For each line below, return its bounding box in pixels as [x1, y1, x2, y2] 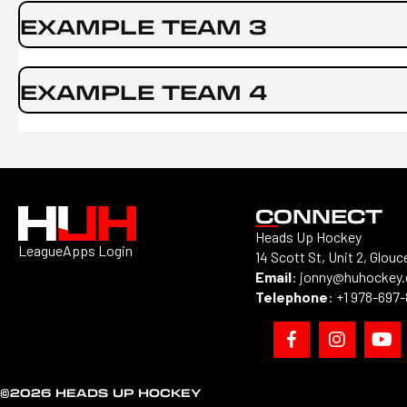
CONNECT [254, 203, 382, 228]
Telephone [254, 288, 328, 305]
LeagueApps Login [18, 242, 133, 260]
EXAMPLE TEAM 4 [20, 78, 267, 105]
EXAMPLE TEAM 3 [20, 13, 266, 40]
